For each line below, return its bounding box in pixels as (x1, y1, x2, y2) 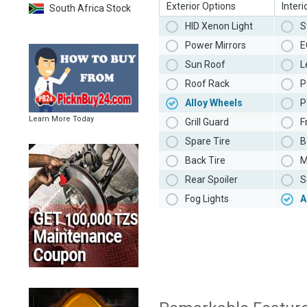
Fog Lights (185, 193, 229, 205)
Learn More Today (29, 114, 94, 123)
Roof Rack (185, 78, 230, 90)
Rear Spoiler (185, 174, 238, 186)
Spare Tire (185, 136, 230, 147)
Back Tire (185, 155, 225, 167)
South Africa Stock (49, 3, 131, 14)
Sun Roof (185, 59, 225, 71)
